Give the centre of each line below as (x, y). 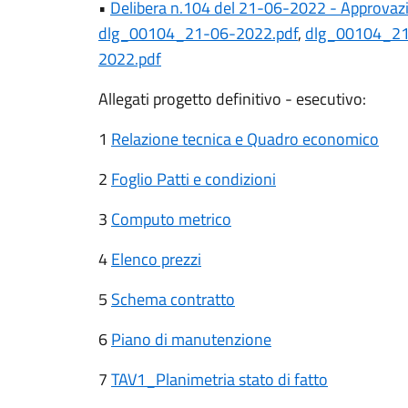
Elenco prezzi (156, 259)
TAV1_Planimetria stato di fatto (219, 379)
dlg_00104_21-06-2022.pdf (198, 33)
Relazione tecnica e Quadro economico (245, 139)
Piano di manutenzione (191, 339)
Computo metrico (171, 219)
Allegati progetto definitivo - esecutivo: (232, 99)
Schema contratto (173, 299)
